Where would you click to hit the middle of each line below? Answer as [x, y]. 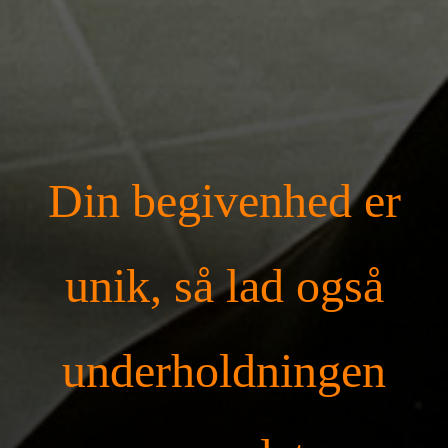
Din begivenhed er [224, 201]
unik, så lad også [224, 286]
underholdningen [224, 371]
